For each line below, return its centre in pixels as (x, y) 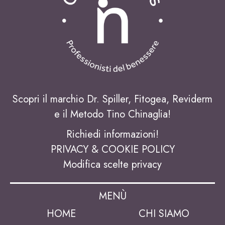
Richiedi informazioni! (113, 134)
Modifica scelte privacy (113, 164)
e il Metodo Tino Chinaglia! (113, 114)
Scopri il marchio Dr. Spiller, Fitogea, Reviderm (113, 99)
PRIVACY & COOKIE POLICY (113, 149)
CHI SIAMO (164, 213)
